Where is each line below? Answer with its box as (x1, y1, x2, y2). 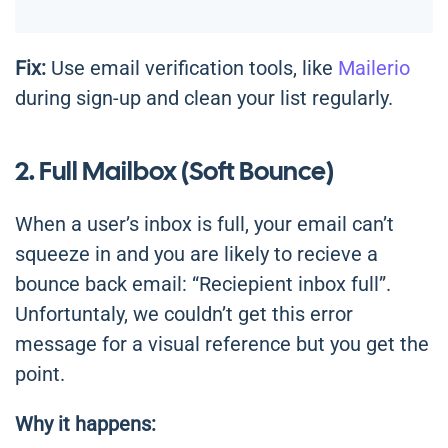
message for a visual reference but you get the (15, 332, 429, 357)
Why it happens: (15, 412, 156, 437)
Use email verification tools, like (46, 56, 338, 81)
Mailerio (338, 56, 410, 81)
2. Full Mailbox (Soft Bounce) (15, 154, 334, 189)
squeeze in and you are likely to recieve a (15, 242, 378, 267)
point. (15, 362, 65, 387)
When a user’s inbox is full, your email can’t (15, 212, 394, 237)
